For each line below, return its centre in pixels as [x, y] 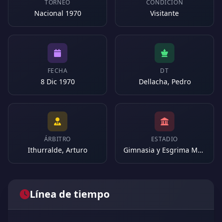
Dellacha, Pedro [165, 82]
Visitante [165, 13]
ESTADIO [165, 139]
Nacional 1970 [57, 13]
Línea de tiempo [70, 194]
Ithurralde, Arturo [57, 150]
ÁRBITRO [57, 139]
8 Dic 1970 [57, 82]
